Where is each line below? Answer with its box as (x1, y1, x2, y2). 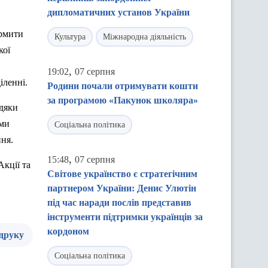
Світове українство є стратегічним (47, 169, 197, 179)
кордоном (47, 226, 89, 236)
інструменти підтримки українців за (47, 212, 203, 222)
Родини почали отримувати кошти (47, 81, 198, 91)
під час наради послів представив (47, 197, 191, 208)
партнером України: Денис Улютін (47, 183, 196, 193)
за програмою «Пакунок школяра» (47, 95, 198, 105)
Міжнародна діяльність (103, 32, 186, 41)
